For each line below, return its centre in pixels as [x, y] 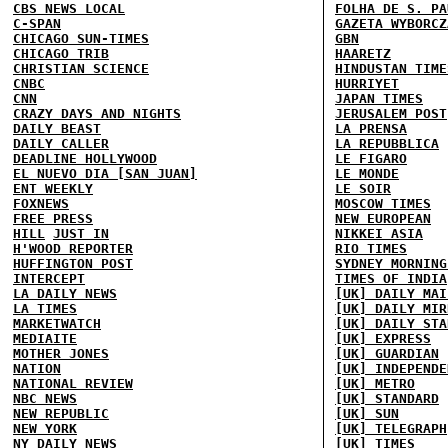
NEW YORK [45, 428]
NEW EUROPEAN [383, 218]
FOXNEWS [41, 203]
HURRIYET [367, 83]
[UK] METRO [375, 383]
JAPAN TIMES [379, 98]
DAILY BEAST [57, 128]
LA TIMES [45, 308]
